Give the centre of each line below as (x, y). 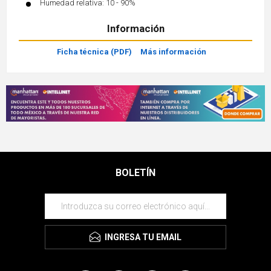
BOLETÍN (135, 173)
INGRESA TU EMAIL (143, 237)
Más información (173, 51)
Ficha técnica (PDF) (94, 51)
